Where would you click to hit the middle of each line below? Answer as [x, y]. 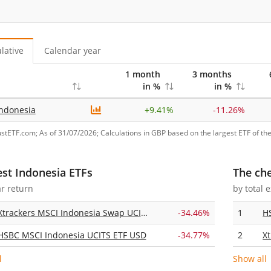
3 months [212, 74]
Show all [250, 258]
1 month [142, 74]
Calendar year [72, 50]
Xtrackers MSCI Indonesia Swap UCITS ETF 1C [144, 212]
